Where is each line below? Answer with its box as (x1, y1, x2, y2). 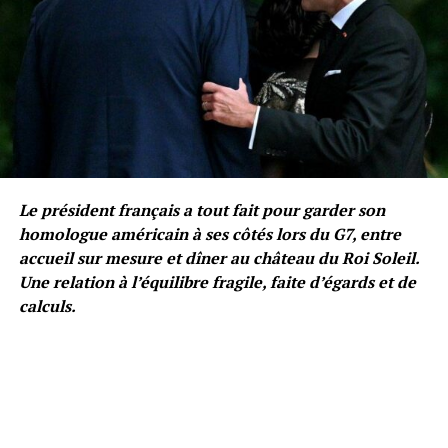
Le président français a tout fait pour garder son (18, 198, 385, 221)
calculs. (18, 294, 76, 317)
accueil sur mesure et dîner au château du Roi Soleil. (18, 246, 419, 269)
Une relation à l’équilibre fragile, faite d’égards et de (18, 270, 416, 293)
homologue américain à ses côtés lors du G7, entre (18, 222, 401, 245)
